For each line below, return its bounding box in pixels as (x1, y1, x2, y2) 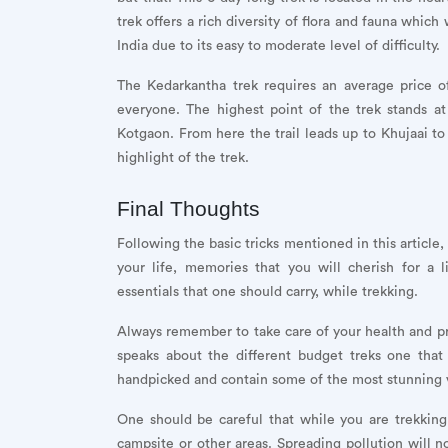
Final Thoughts (117, 196, 260, 221)
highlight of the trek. (117, 150, 249, 165)
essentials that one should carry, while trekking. (117, 284, 418, 299)
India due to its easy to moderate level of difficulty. (117, 38, 440, 53)
